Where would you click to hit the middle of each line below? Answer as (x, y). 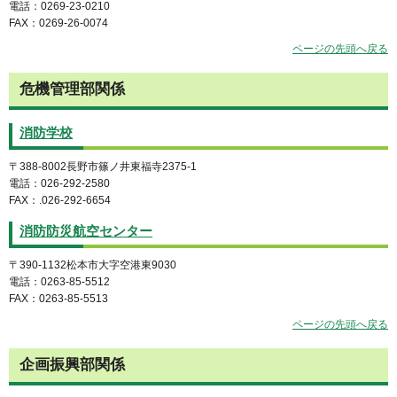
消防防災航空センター (86, 232)
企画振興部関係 (72, 364)
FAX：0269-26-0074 (58, 23)
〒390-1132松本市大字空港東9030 (93, 265)
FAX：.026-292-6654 (60, 200)
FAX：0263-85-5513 (58, 299)
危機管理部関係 (72, 89)
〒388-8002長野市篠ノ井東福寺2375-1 (103, 166)
